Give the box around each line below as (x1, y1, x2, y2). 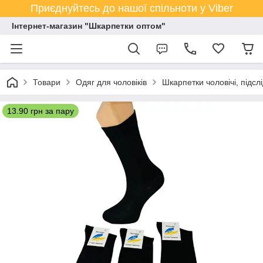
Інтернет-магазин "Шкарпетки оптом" (12, 21, 166, 31)
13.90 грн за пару (7, 106, 74, 116)
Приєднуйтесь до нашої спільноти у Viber (30, 2, 233, 14)
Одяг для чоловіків (76, 77, 147, 87)
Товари (33, 77, 60, 87)
